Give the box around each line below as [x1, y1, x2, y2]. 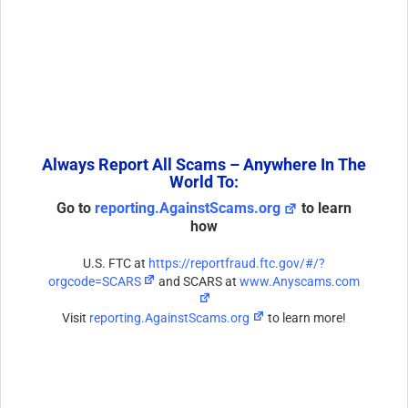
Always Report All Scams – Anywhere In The [42, 155, 366, 175]
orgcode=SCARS [47, 274, 141, 290]
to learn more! [264, 311, 346, 326]
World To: [169, 172, 239, 192]
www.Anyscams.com [240, 274, 361, 290]
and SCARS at [156, 274, 240, 290]
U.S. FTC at [83, 256, 146, 271]
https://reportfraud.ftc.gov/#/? [146, 256, 325, 271]
